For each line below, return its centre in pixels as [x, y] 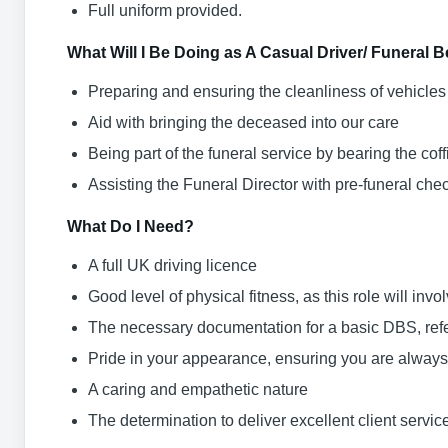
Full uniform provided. [165, 10]
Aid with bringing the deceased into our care [243, 122]
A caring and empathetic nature [198, 389]
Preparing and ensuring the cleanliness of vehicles [267, 91]
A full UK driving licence [172, 265]
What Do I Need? [130, 226]
